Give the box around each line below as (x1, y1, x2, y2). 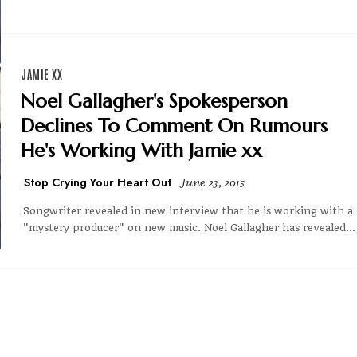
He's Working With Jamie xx (21, 138, 262, 163)
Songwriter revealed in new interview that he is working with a (23, 204, 353, 217)
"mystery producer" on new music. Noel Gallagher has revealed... (23, 221, 355, 233)
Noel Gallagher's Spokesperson (21, 88, 288, 113)
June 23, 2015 (181, 175, 245, 190)
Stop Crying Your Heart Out (24, 174, 171, 190)
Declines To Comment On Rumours (21, 113, 328, 138)
